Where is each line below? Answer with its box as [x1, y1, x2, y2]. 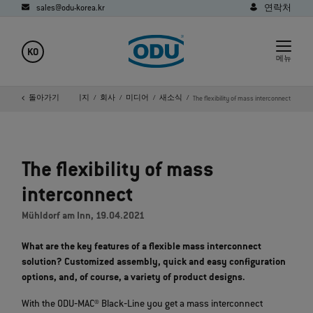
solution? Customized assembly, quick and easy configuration [22, 257, 286, 269]
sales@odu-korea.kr [36, 4, 105, 14]
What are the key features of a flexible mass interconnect [22, 242, 262, 254]
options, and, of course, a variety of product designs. [22, 272, 246, 284]
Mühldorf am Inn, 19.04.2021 [22, 211, 145, 223]
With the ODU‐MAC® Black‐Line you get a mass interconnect [22, 299, 263, 311]
